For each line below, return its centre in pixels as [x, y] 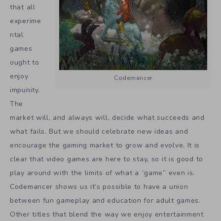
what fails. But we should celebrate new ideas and [99, 132]
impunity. [25, 90]
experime [26, 21]
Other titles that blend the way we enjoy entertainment [107, 215]
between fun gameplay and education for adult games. [105, 201]
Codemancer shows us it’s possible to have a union [99, 187]
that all [23, 7]
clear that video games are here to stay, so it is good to [107, 159]
